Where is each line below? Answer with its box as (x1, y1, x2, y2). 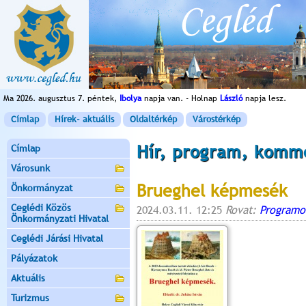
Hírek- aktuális (55, 114, 114, 124)
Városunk (11, 163, 50, 173)
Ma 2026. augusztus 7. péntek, (3, 94, 120, 103)
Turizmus (11, 292, 49, 303)
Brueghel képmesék (137, 181, 288, 200)
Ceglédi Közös (11, 202, 71, 213)
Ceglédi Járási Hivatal (11, 233, 103, 244)
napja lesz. (242, 94, 286, 103)
